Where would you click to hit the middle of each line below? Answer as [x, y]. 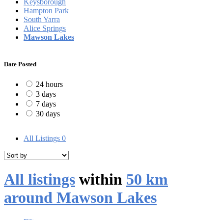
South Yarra [42, 19]
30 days [48, 114]
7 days [46, 104]
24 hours [49, 84]
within [101, 179]
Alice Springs [45, 28]
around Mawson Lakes [80, 198]
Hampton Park [46, 10]
